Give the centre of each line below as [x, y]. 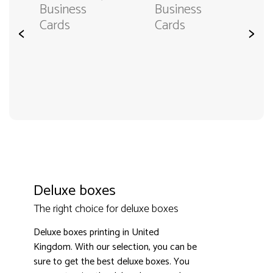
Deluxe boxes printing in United [96, 232]
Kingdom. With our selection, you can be [115, 247]
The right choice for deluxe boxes [106, 209]
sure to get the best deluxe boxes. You [112, 262]
